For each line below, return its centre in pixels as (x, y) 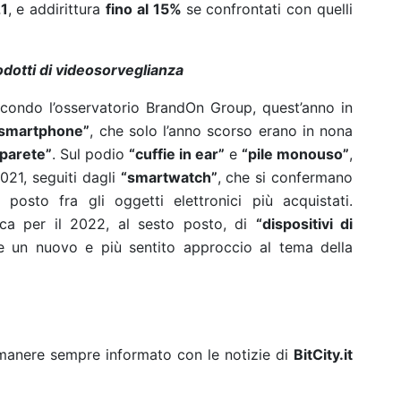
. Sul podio (88, 154)
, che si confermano (285, 177)
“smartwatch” (169, 177)
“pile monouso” (295, 154)
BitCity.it (323, 354)
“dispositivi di (304, 224)
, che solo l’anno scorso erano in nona (222, 131)
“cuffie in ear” (177, 154)
